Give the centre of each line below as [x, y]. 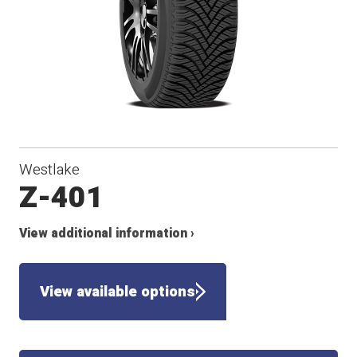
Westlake [50, 169]
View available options [118, 292]
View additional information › [107, 233]
